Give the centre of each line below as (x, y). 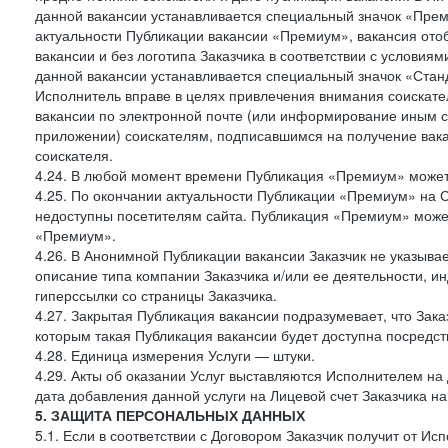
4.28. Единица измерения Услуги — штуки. (175, 355)
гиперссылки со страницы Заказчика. (156, 295)
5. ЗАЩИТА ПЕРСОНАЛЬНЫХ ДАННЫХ (170, 415)
